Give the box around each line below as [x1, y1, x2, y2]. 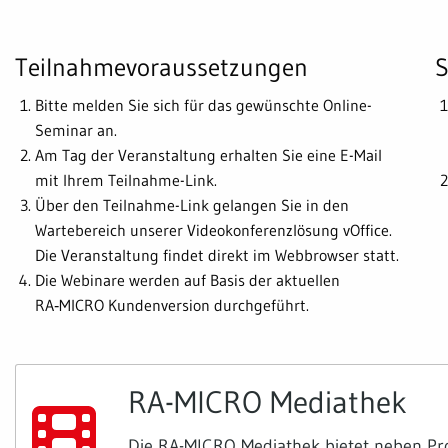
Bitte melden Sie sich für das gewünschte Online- [35, 95, 372, 116]
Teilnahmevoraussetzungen [15, 52, 308, 84]
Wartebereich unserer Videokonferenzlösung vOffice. [35, 220, 392, 241]
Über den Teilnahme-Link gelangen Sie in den [35, 195, 349, 216]
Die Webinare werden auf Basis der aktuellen [35, 270, 340, 291]
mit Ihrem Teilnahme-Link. [35, 170, 217, 191]
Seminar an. [35, 120, 117, 141]
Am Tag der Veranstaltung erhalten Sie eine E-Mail [35, 145, 382, 166]
